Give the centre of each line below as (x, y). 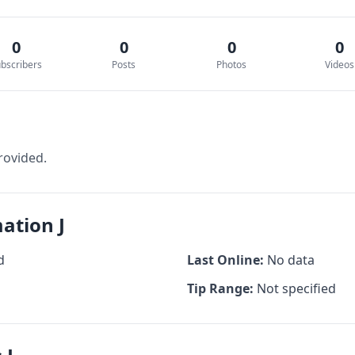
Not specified (295, 288)
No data (289, 260)
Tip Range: (220, 288)
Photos (231, 65)
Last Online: (225, 260)
